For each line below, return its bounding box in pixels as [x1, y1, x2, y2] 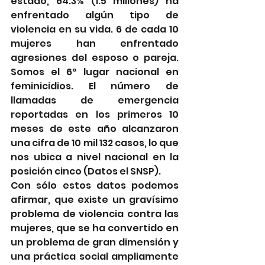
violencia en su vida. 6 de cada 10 [11, 22, 179, 37]
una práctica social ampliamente [11, 250, 179, 264]
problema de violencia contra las [11, 207, 179, 221]
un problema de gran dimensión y [11, 235, 179, 250]
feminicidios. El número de [11, 79, 179, 93]
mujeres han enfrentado [11, 37, 179, 51]
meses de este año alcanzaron [11, 122, 179, 136]
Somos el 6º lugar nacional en [11, 65, 179, 79]
